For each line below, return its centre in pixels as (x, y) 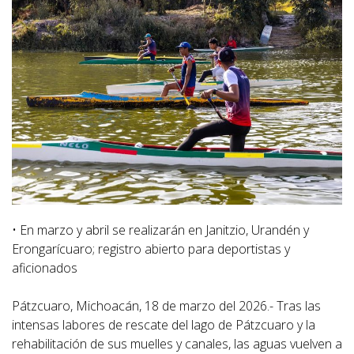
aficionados (45, 267)
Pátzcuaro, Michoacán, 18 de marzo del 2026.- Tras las (166, 305)
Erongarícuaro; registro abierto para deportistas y (151, 249)
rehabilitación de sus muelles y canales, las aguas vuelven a (177, 343)
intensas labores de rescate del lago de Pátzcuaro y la (164, 324)
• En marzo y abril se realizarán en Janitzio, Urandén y (160, 230)
